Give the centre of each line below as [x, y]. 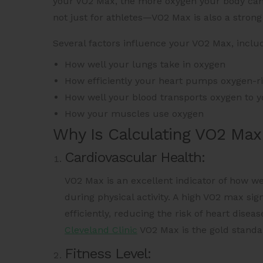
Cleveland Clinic [101, 230]
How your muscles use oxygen [134, 114]
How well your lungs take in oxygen [145, 65]
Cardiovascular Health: [135, 158]
